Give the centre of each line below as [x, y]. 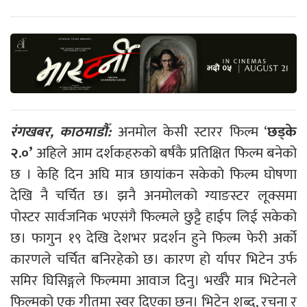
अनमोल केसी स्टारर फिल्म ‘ [193, 132]
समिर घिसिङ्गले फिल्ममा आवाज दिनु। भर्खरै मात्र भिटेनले [153, 281]
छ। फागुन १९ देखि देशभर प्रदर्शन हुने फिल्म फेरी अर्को [153, 238]
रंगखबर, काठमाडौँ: [61, 132]
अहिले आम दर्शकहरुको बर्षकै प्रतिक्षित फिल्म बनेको [165, 153]
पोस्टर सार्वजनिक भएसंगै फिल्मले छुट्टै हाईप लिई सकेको [153, 217]
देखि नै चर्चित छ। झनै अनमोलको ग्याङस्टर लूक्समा [153, 196]
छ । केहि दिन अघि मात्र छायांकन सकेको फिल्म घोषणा [153, 174]
